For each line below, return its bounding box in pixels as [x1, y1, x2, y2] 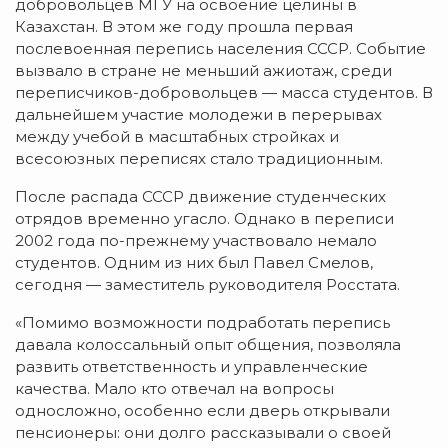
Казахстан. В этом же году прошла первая [15, 16, 353, 36]
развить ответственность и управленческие [15, 356, 368, 376]
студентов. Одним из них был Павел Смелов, [15, 252, 373, 272]
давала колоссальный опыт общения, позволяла [15, 334, 401, 354]
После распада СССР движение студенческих [15, 186, 386, 206]
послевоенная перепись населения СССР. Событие [15, 38, 426, 58]
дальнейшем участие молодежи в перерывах [15, 104, 382, 124]
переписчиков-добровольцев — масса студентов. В [15, 82, 433, 102]
